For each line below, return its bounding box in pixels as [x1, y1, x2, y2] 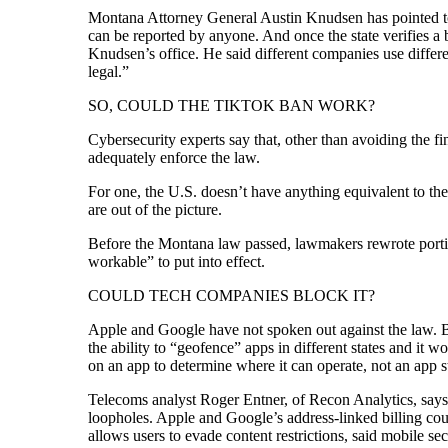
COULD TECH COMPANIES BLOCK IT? [87, 286, 375, 304]
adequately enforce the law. [87, 148, 260, 166]
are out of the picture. [87, 200, 222, 218]
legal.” [87, 62, 129, 80]
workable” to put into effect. [87, 252, 265, 270]
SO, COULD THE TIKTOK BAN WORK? [87, 96, 375, 114]
